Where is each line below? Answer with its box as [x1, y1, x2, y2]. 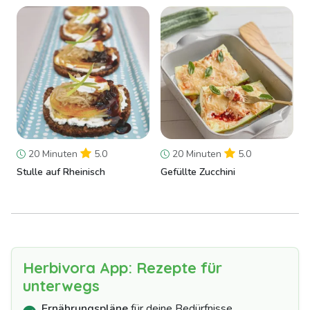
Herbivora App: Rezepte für [23, 258, 222, 277]
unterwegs [23, 276, 100, 295]
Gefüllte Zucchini [161, 165, 235, 179]
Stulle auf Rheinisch [17, 165, 105, 179]
